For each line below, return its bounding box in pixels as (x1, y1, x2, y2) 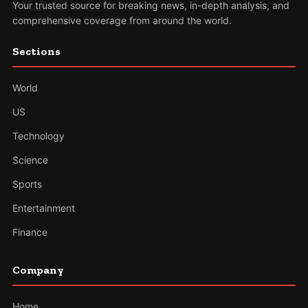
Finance (12, 226, 47, 239)
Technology (12, 130, 65, 142)
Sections (12, 45, 60, 58)
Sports (12, 178, 42, 190)
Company (12, 263, 64, 277)
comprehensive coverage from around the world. (12, 14, 232, 27)
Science (12, 154, 48, 166)
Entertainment (12, 202, 75, 214)
